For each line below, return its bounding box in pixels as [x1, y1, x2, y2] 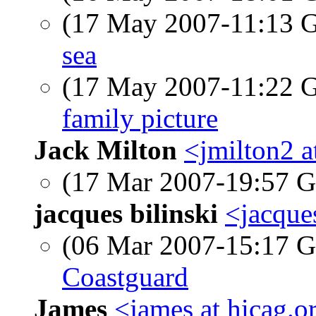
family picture [62, 103, 218, 133]
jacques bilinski [34, 198, 218, 229]
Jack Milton [34, 135, 177, 165]
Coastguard [62, 262, 188, 292]
